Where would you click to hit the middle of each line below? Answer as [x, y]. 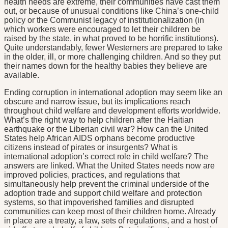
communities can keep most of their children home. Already [110, 212]
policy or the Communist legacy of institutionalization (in [104, 20]
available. [22, 75]
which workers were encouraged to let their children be [102, 30]
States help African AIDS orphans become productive [99, 138]
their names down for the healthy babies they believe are [106, 66]
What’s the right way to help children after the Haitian [99, 120]
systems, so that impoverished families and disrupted [99, 203]
